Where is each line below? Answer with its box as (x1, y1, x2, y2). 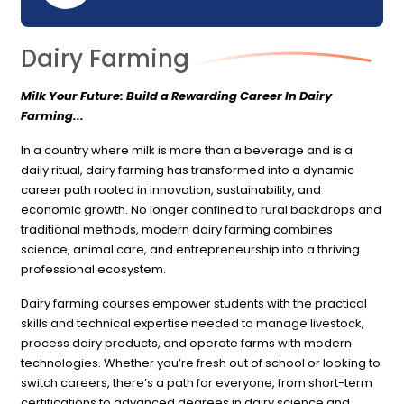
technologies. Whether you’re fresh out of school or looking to (21, 353, 381, 372)
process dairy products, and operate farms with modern (21, 334, 353, 352)
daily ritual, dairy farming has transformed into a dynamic (21, 161, 355, 179)
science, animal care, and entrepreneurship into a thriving (21, 240, 361, 258)
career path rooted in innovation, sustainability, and (21, 180, 322, 198)
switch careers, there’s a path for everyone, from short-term (21, 373, 373, 391)
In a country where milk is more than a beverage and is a (21, 141, 353, 159)
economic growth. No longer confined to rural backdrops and (21, 200, 382, 218)
